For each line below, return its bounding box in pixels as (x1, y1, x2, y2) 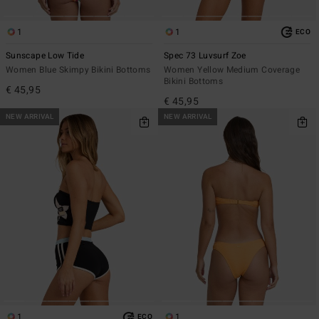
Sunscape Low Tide (6, 49, 85, 63)
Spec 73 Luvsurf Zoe (164, 49, 246, 63)
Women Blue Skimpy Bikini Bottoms (6, 63, 151, 77)
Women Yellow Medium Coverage (164, 63, 300, 77)
